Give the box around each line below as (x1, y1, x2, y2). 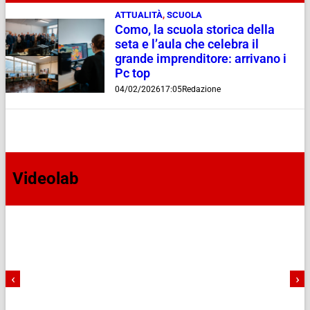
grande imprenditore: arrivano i (114, 51, 286, 66)
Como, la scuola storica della (114, 22, 275, 37)
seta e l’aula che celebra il (114, 37, 259, 51)
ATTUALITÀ (114, 9, 163, 20)
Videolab (12, 169, 79, 189)
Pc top (114, 66, 150, 80)
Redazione (181, 84, 221, 94)
